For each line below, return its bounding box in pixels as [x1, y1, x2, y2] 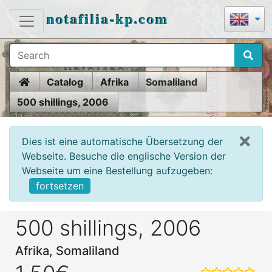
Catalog [47, 75, 83, 88]
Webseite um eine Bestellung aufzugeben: [22, 164, 212, 177]
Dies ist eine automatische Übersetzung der [22, 135, 223, 148]
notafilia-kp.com [47, 8, 169, 29]
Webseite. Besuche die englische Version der [22, 149, 226, 162]
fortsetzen [36, 180, 84, 192]
